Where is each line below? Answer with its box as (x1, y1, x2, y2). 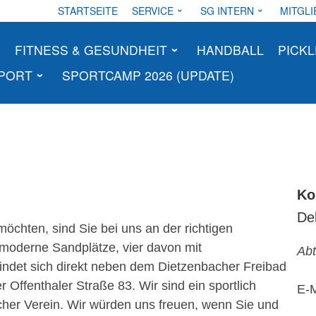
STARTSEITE (58, 4, 119, 18)
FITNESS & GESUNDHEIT (14, 41, 167, 59)
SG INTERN (200, 4, 254, 18)
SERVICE (132, 4, 174, 18)
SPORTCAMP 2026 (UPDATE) (61, 66, 234, 84)
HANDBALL (196, 41, 264, 59)
